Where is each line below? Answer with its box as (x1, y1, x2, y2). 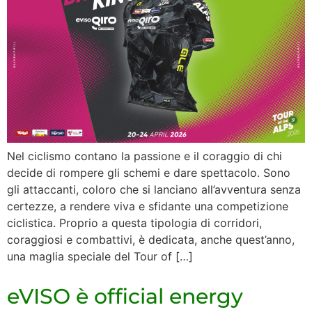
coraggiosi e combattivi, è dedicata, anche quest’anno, (7, 233, 295, 247)
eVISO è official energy (7, 283, 243, 309)
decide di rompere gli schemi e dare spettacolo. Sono (7, 166, 290, 180)
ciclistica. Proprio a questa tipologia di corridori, (7, 216, 262, 231)
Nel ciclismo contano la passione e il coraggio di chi (7, 149, 282, 164)
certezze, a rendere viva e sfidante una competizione (7, 199, 288, 214)
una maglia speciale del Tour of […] (7, 249, 193, 264)
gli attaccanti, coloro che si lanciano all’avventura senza (7, 182, 301, 197)
